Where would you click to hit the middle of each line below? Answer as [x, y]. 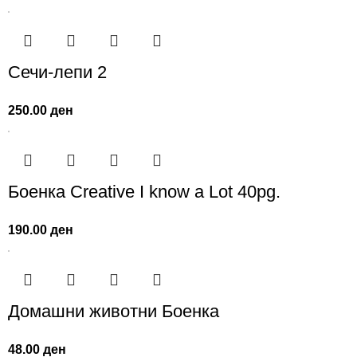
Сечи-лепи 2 [58, 73]
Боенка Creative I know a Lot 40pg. [145, 192]
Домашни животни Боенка [114, 312]
